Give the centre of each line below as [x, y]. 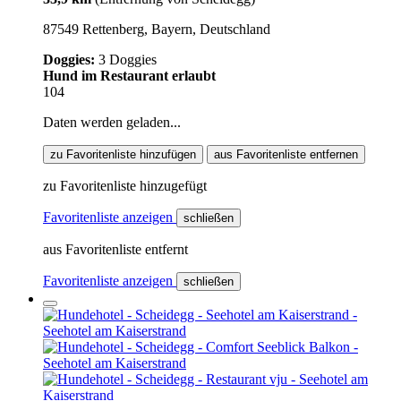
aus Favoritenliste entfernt [115, 249]
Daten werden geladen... [112, 122]
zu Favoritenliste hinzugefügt [125, 186]
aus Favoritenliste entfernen [286, 154]
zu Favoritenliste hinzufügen [123, 154]
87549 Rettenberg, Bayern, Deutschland [157, 29]
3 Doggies [128, 60]
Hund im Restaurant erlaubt [129, 76]
